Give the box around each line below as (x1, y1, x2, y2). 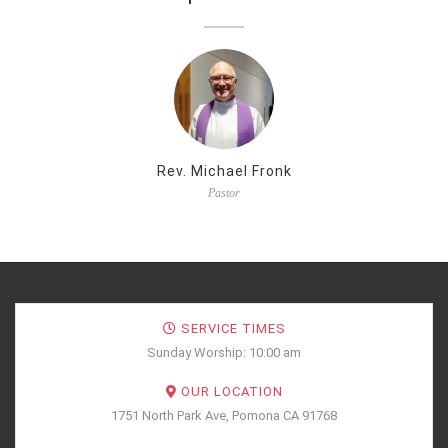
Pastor (208, 185, 240, 200)
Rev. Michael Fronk (156, 162, 292, 179)
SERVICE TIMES (176, 320, 286, 336)
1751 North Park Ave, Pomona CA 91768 (111, 407, 337, 423)
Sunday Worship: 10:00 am (147, 344, 301, 360)
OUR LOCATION (176, 383, 283, 399)
